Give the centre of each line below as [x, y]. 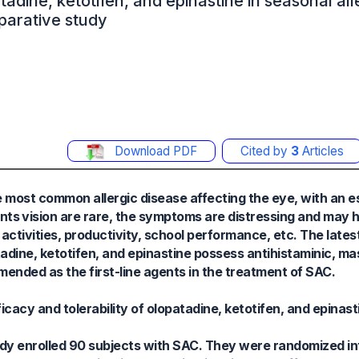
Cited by [266, 151]
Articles [321, 151]
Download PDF [154, 151]
